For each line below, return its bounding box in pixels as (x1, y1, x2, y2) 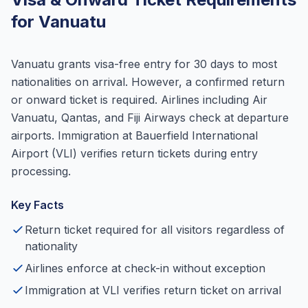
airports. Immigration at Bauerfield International (11, 129, 258, 142)
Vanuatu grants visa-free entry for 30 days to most (11, 57, 277, 71)
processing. (11, 164, 71, 178)
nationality (25, 239, 78, 253)
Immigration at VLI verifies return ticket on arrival (25, 283, 281, 297)
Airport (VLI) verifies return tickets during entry (11, 146, 258, 160)
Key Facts (11, 198, 64, 212)
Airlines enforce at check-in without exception (25, 261, 265, 275)
